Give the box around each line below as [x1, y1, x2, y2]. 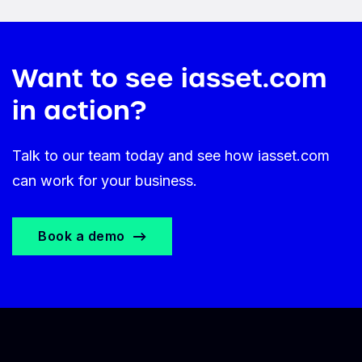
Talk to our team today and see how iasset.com [12, 147, 330, 165]
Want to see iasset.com [12, 61, 326, 96]
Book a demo [38, 228, 125, 245]
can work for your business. [12, 172, 197, 190]
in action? [12, 94, 146, 128]
